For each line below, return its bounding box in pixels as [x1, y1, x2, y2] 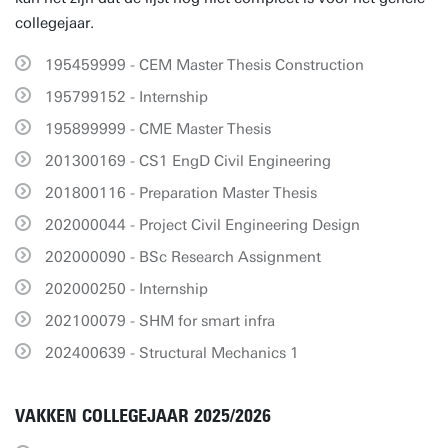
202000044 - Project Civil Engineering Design [45, 216, 360, 234]
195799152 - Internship [45, 88, 208, 106]
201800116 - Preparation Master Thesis [45, 184, 317, 202]
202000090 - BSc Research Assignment [45, 248, 321, 266]
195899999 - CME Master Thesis [45, 120, 271, 138]
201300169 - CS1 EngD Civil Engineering [45, 152, 331, 170]
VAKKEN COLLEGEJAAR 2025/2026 [15, 405, 271, 427]
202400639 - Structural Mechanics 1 [45, 344, 299, 362]
